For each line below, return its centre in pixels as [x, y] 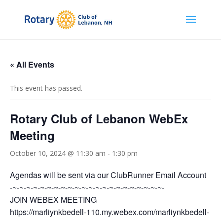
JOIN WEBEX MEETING [53, 200]
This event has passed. [46, 88]
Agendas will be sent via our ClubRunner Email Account [108, 175]
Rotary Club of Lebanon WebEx [99, 118]
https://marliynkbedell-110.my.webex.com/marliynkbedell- [110, 212]
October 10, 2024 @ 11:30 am [58, 153]
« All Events [32, 64]
